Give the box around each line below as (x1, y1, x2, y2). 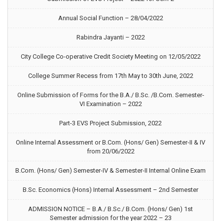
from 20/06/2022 (86, 147, 135, 155)
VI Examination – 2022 (79, 100, 142, 108)
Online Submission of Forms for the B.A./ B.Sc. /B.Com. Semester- (17, 91, 204, 99)
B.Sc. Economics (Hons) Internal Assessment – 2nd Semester (23, 186, 198, 193)
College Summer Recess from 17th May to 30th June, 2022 (28, 72, 193, 79)
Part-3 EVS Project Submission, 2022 (59, 119, 162, 127)
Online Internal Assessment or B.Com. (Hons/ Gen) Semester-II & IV (16, 139, 205, 146)
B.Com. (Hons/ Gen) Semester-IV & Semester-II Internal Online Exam (15, 167, 206, 174)
